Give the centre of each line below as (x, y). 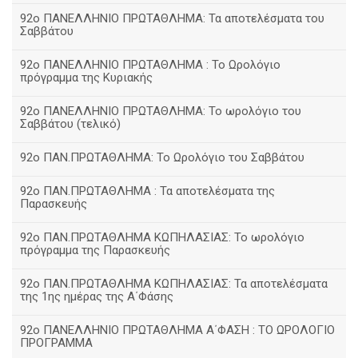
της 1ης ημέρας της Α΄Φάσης (97, 296)
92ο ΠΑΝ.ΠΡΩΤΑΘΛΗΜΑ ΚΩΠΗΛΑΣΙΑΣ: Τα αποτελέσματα (174, 284)
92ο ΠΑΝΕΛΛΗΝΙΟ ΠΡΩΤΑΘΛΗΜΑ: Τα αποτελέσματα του (172, 18)
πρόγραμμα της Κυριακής (86, 78)
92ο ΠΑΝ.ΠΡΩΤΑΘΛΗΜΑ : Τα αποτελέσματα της (147, 191)
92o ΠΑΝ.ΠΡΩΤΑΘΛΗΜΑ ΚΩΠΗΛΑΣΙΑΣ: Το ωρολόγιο (162, 237)
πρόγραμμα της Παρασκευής (95, 250)
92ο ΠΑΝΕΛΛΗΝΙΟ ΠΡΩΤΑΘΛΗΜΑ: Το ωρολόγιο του (161, 111)
